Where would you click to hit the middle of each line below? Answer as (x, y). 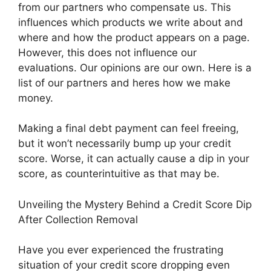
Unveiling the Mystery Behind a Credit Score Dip (135, 204)
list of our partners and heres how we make (124, 83)
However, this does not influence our (107, 52)
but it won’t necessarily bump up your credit (125, 143)
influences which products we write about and (131, 22)
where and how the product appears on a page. (134, 37)
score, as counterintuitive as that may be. (119, 174)
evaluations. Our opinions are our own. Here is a (135, 67)
